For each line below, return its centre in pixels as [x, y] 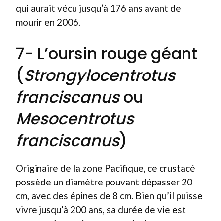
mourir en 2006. [48, 22]
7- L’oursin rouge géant [107, 54]
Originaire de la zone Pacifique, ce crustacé [106, 168]
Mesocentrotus [75, 119]
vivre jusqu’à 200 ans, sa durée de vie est [101, 209]
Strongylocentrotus [99, 75]
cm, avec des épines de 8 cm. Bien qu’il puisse [109, 196]
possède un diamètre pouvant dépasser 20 [104, 182]
